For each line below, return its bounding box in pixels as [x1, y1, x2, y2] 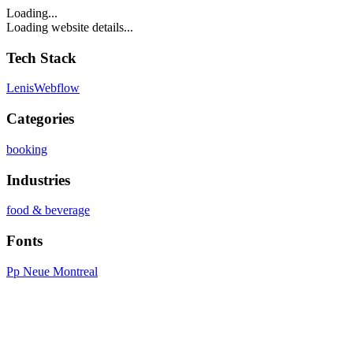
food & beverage [6, 203, 90, 217]
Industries [6, 171, 70, 188]
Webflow [34, 81, 80, 95]
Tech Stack [6, 49, 76, 66]
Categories [6, 110, 74, 128]
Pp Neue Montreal [6, 264, 98, 278]
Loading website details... [6, 20, 133, 34]
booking [6, 142, 47, 156]
